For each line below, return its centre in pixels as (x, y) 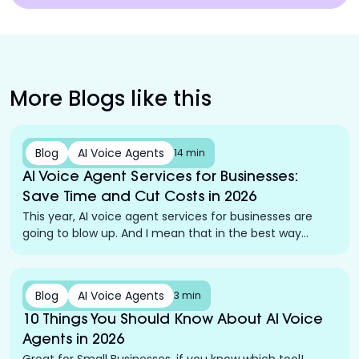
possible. (46, 250)
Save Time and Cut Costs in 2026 (139, 198)
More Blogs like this (111, 99)
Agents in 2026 (73, 341)
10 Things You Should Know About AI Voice (173, 321)
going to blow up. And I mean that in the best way (162, 234)
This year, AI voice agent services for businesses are (167, 217)
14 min (190, 153)
